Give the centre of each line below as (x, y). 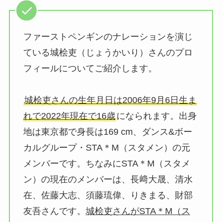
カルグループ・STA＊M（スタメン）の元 (107, 148)
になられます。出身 (156, 116)
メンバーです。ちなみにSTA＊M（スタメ (107, 164)
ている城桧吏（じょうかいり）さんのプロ (108, 53)
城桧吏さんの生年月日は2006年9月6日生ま (110, 100)
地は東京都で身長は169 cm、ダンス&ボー (108, 132)
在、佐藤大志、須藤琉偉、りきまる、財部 (108, 195)
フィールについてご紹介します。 (90, 69)
